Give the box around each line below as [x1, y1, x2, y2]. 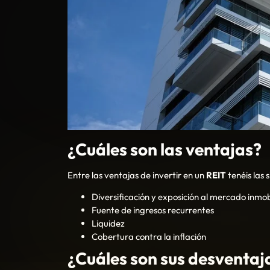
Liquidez [92, 218, 125, 230]
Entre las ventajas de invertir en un [67, 169, 206, 181]
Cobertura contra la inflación [92, 231, 208, 243]
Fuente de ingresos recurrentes [92, 204, 216, 216]
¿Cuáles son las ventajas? [67, 138, 262, 160]
